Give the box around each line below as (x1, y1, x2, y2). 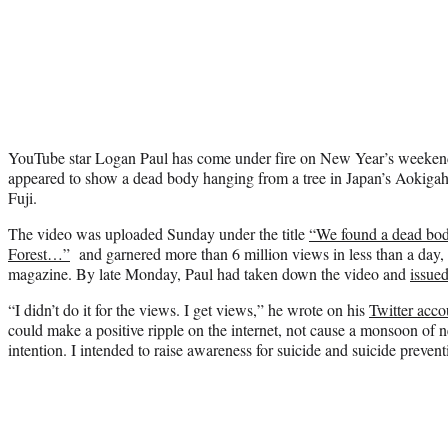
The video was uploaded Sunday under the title (8, 222, 309, 244)
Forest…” (8, 242, 70, 264)
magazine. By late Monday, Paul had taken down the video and (8, 262, 410, 284)
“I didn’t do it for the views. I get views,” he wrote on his (8, 298, 369, 320)
